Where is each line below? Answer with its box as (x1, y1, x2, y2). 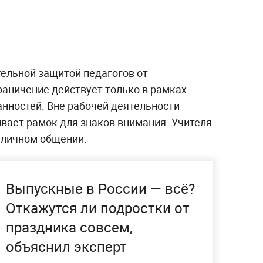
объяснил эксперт (6, 237, 127, 257)
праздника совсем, (6, 218, 133, 237)
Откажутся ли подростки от (6, 198, 190, 218)
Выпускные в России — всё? (6, 179, 195, 198)
